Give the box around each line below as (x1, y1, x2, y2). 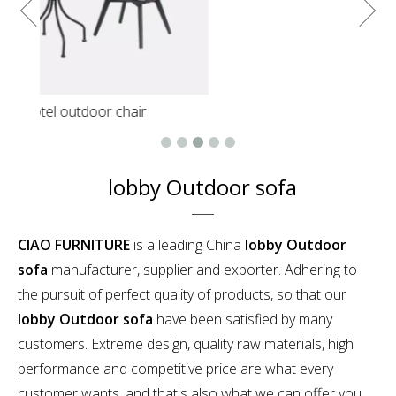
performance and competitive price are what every (18, 359, 333, 379)
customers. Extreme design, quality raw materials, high (18, 334, 354, 354)
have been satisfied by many (153, 309, 332, 330)
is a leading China (130, 235, 245, 255)
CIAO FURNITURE (18, 235, 130, 255)
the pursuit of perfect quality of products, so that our (18, 285, 346, 305)
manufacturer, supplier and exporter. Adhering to (48, 260, 357, 280)
